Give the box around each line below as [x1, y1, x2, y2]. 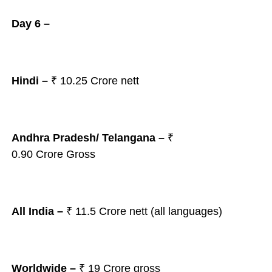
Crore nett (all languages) [95, 205, 225, 217]
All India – [11, 205, 63, 217]
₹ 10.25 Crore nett [47, 75, 139, 87]
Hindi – [11, 75, 48, 87]
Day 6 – [11, 18, 50, 30]
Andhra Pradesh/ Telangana [11, 132, 155, 144]
